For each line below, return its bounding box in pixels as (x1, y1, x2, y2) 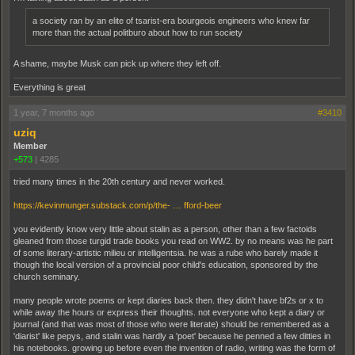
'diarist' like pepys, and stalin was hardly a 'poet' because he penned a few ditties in (13, 331, 330, 341)
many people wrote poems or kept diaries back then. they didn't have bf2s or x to (13, 296, 323, 305)
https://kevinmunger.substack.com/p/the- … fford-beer (13, 200, 222, 210)
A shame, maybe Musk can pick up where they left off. (13, 59, 221, 68)
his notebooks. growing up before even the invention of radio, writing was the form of (13, 343, 335, 353)
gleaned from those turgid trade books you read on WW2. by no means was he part (13, 236, 333, 246)
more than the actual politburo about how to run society (32, 28, 242, 37)
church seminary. (13, 272, 80, 281)
